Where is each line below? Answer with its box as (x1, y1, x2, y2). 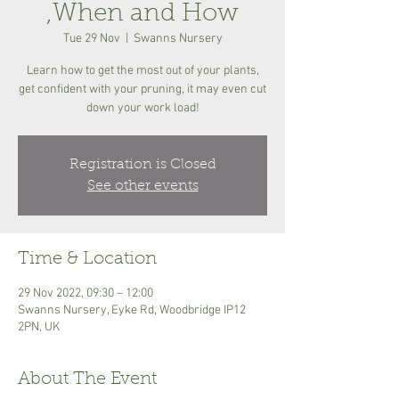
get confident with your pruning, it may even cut (19, 82, 266, 97)
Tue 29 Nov (62, 31, 120, 46)
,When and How (46, 2, 239, 27)
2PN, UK (18, 320, 60, 335)
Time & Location (18, 250, 157, 268)
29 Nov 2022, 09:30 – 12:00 (18, 286, 153, 301)
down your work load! (85, 101, 199, 116)
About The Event (18, 370, 157, 388)
